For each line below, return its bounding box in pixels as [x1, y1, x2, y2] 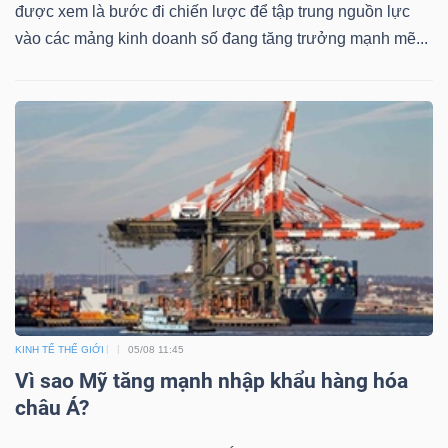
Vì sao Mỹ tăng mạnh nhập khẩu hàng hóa [15, 368, 408, 393]
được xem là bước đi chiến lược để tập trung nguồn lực [15, 2, 410, 20]
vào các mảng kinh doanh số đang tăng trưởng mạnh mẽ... [15, 29, 428, 47]
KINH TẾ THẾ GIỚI [15, 343, 104, 355]
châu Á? [15, 395, 89, 420]
